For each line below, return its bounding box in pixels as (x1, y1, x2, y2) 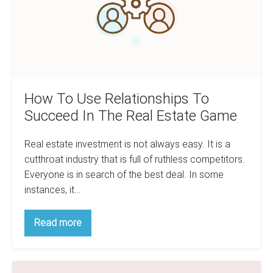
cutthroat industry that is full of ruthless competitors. (24, 153, 245, 165)
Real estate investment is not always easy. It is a (24, 138, 230, 150)
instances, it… (24, 183, 80, 196)
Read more (34, 216, 82, 229)
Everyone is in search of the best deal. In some (24, 168, 224, 180)
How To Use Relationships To (24, 90, 209, 107)
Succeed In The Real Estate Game (24, 107, 237, 124)
